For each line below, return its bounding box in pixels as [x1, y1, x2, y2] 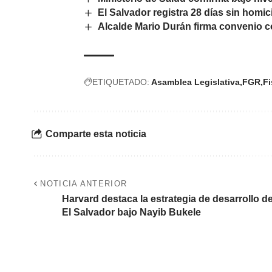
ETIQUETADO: [92, 77, 149, 87]
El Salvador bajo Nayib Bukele [62, 207, 201, 218]
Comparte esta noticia [46, 128, 146, 139]
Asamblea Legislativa [151, 77, 240, 87]
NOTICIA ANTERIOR [40, 179, 127, 189]
